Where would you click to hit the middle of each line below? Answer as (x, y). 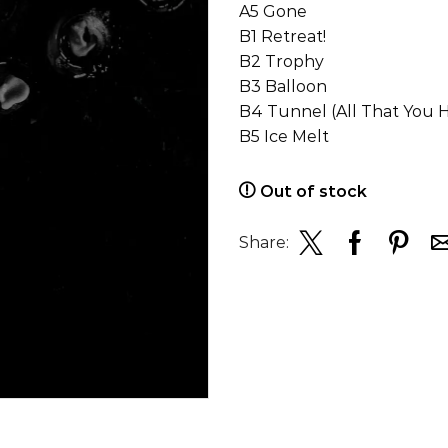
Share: (264, 242)
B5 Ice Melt (284, 136)
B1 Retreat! (282, 36)
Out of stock (313, 191)
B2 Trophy (281, 61)
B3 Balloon (283, 86)
